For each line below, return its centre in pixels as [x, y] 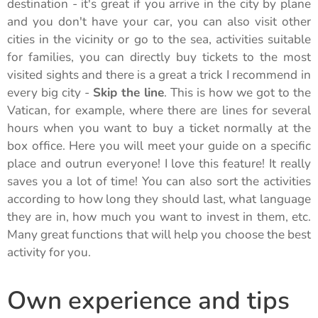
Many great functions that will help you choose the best [159, 234]
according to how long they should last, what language [159, 199]
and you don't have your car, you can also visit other [159, 21]
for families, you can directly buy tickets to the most [159, 57]
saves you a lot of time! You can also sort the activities [159, 181]
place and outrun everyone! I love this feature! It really [159, 163]
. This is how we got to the [237, 92]
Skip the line [128, 92]
